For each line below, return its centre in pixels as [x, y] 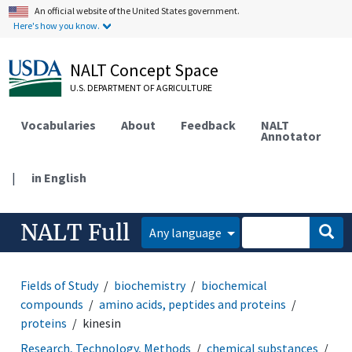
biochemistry [150, 285]
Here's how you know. [57, 26]
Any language [187, 232]
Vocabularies [59, 125]
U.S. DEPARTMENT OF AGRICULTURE [141, 88]
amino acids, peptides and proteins [193, 304]
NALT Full [75, 232]
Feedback [209, 125]
